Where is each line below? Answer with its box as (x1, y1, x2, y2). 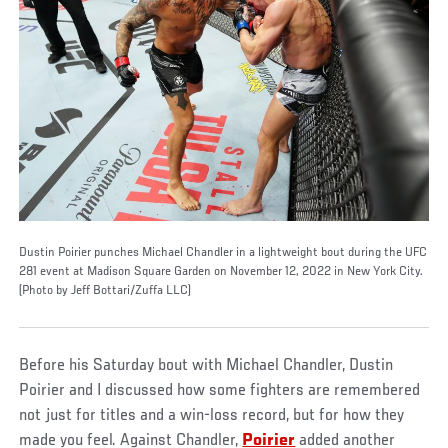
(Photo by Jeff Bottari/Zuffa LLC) (19, 283, 192, 298)
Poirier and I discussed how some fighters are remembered (19, 381, 421, 400)
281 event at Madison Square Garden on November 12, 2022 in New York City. (19, 264, 424, 279)
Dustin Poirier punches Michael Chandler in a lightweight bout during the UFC (19, 245, 428, 260)
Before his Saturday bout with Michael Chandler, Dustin (19, 356, 394, 375)
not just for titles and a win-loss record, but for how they (19, 406, 405, 425)
